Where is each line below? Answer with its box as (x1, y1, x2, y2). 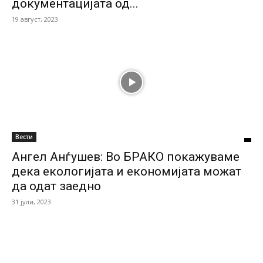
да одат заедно (12, 179, 101, 193)
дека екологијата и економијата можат (12, 164, 241, 178)
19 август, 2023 (12, 15, 58, 23)
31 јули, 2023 (12, 197, 51, 206)
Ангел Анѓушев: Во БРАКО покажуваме (12, 150, 240, 164)
